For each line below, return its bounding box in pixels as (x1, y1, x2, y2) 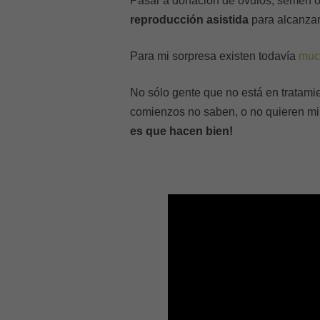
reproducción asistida (130, 14, 249, 26)
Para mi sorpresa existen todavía (130, 50, 299, 62)
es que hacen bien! (130, 125, 233, 137)
